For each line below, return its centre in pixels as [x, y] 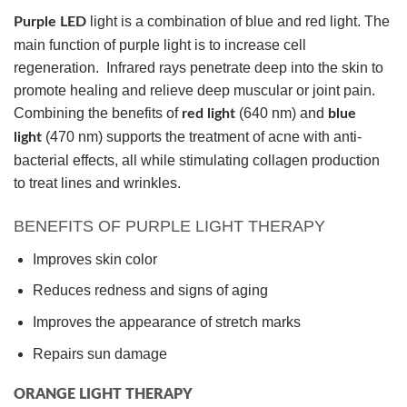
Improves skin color [94, 259]
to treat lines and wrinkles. [97, 184]
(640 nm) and [282, 114]
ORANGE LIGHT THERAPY [103, 395]
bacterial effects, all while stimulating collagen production [197, 161]
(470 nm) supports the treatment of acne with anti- [202, 137]
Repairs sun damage [99, 353]
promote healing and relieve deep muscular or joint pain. [194, 91]
